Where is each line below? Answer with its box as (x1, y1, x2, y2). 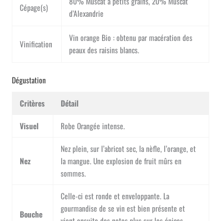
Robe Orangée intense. (61, 120, 125, 131)
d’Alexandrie (69, 7, 104, 19)
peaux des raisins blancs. (69, 44, 140, 55)
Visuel (20, 120, 39, 131)
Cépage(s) (20, 1, 48, 13)
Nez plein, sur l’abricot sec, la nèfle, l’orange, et (61, 143, 196, 154)
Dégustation (11, 74, 46, 85)
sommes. (61, 167, 86, 179)
